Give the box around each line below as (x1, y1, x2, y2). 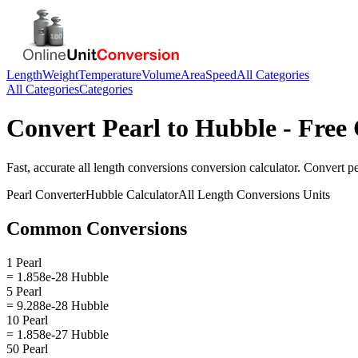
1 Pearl (6, 255, 42, 269)
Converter (32, 187, 86, 201)
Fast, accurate (6, 160, 78, 174)
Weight (42, 68, 78, 82)
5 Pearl (6, 284, 42, 298)
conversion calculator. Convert (188, 160, 348, 174)
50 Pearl (6, 341, 48, 356)
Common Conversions (6, 217, 187, 239)
